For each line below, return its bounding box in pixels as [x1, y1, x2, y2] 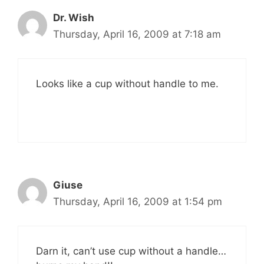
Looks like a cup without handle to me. [36, 77, 219, 90]
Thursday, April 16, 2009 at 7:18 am [53, 28, 221, 40]
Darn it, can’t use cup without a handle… [36, 245, 226, 257]
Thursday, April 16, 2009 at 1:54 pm [53, 196, 222, 207]
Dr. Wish [53, 12, 94, 24]
